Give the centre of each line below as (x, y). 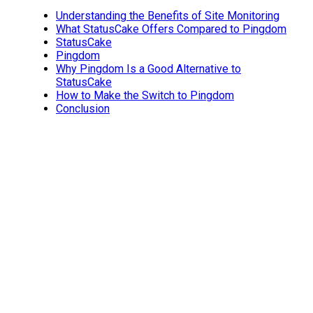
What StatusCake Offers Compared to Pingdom (171, 29)
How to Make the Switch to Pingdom (145, 95)
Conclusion (83, 109)
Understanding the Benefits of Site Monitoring (168, 16)
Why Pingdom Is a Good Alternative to (148, 69)
